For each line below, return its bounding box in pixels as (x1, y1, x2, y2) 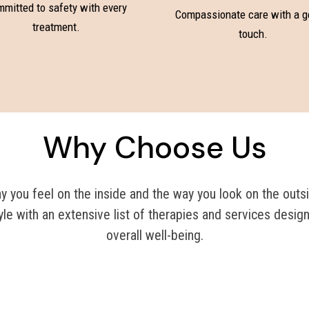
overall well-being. (106, 226, 203, 243)
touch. (238, 27, 268, 41)
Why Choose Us (42, 127, 267, 168)
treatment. (32, 20, 80, 34)
